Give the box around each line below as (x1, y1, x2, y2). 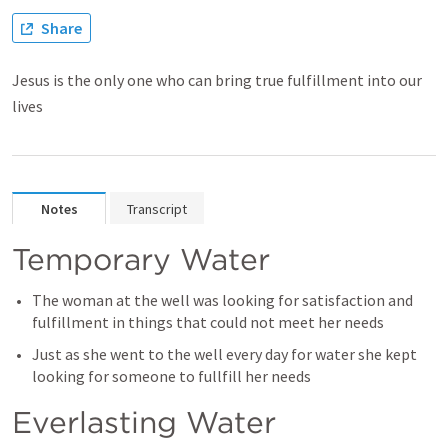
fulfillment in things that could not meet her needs (32, 312, 384, 332)
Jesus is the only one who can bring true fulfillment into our (12, 70, 422, 90)
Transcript (127, 200, 187, 218)
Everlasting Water (12, 404, 276, 440)
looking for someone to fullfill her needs (32, 366, 311, 386)
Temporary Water (12, 241, 270, 277)
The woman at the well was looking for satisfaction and (32, 290, 413, 310)
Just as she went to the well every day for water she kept (32, 344, 417, 364)
